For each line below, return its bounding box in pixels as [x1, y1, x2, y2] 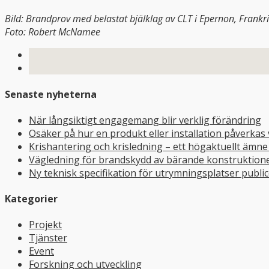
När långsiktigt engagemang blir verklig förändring [29, 113, 261, 127]
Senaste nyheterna [5, 87, 97, 101]
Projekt [29, 218, 62, 232]
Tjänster [29, 231, 67, 245]
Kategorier [5, 192, 58, 206]
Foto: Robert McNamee [5, 25, 100, 39]
